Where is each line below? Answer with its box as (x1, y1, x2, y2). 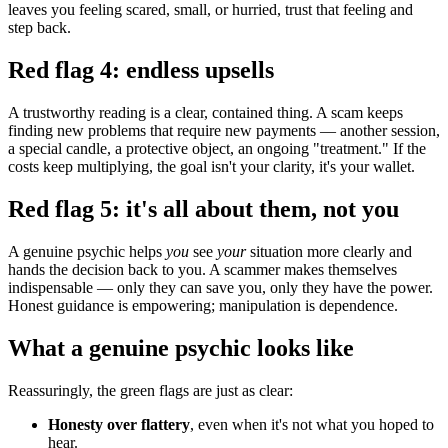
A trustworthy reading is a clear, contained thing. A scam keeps (8, 104, 403, 122)
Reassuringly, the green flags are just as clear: (8, 381, 293, 399)
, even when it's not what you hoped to (190, 415, 434, 433)
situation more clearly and (246, 242, 412, 260)
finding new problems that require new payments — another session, (8, 122, 440, 140)
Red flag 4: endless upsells (8, 57, 274, 84)
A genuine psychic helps (8, 242, 166, 260)
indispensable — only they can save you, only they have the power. (8, 278, 433, 296)
